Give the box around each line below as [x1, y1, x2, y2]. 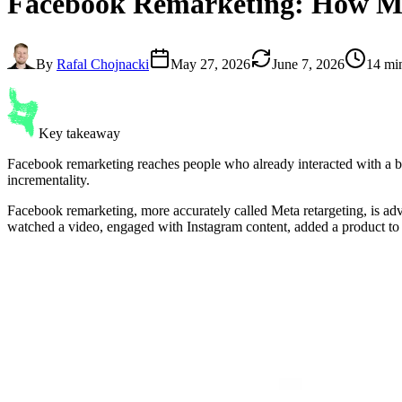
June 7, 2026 [272, 56, 345, 72]
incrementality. [7, 171, 90, 188]
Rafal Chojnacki [57, 56, 149, 72]
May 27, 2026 [170, 56, 250, 72]
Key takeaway [39, 125, 120, 141]
